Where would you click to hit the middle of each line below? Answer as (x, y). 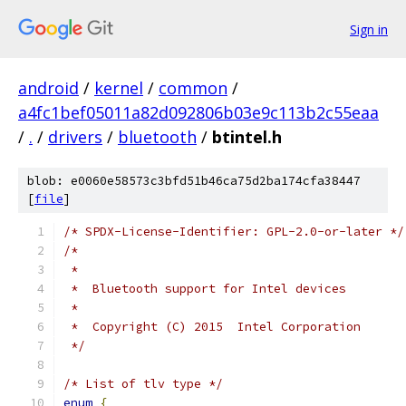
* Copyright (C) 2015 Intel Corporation (212, 327)
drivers (75, 137)
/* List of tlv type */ (143, 384)
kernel (119, 88)
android (48, 88)
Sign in (369, 29)
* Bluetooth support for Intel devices (205, 289)
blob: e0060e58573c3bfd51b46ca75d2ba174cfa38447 (194, 181)
